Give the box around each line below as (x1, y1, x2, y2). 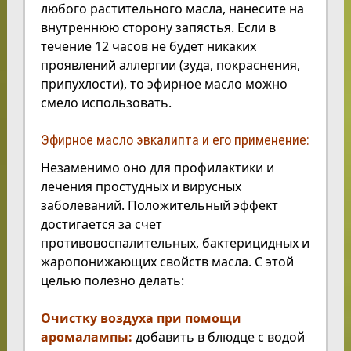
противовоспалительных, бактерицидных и (40, 234, 309, 252)
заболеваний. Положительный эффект (40, 197, 278, 215)
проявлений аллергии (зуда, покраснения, (40, 56, 300, 74)
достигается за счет (40, 215, 162, 233)
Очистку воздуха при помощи (40, 309, 241, 327)
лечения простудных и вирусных (40, 178, 241, 196)
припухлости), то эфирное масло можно (40, 75, 288, 93)
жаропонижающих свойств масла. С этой (40, 253, 294, 271)
